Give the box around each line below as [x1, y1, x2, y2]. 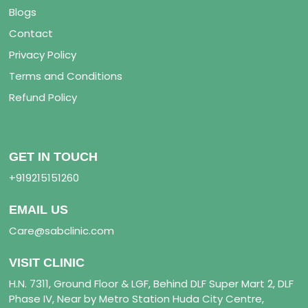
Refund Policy [9, 90, 78, 105]
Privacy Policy [9, 47, 77, 63]
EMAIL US [9, 203, 69, 217]
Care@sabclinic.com [9, 223, 115, 239]
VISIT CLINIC [9, 256, 85, 270]
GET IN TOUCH [9, 150, 98, 164]
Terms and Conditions [9, 69, 123, 84]
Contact [9, 26, 54, 41]
